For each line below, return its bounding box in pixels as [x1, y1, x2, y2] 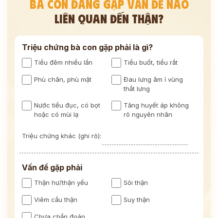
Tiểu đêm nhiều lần [34, 58, 92, 66]
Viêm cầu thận [34, 196, 77, 203]
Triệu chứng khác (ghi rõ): [22, 131, 101, 140]
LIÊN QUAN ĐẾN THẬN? [54, 11, 163, 26]
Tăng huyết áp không [124, 101, 189, 109]
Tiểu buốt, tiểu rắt [124, 58, 178, 66]
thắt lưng [124, 85, 150, 92]
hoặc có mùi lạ [34, 110, 78, 118]
